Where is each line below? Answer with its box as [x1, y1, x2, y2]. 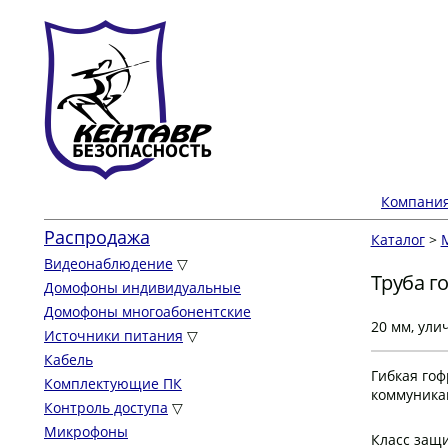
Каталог [370, 230, 425, 249]
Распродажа [44, 225, 150, 249]
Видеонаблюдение [44, 254, 173, 273]
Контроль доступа [44, 398, 168, 417]
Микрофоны [44, 422, 128, 441]
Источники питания [44, 326, 183, 345]
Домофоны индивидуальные [44, 278, 241, 297]
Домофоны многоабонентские [44, 302, 251, 321]
